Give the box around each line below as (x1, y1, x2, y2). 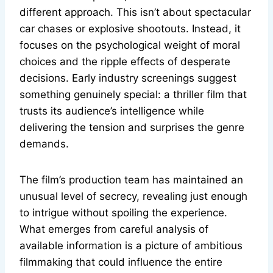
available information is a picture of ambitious (19, 239, 243, 252)
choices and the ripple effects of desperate (19, 55, 230, 68)
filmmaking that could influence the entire (19, 256, 222, 269)
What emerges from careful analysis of (19, 223, 208, 236)
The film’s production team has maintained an (19, 174, 243, 186)
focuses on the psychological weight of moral (19, 39, 240, 52)
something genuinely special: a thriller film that (19, 88, 247, 101)
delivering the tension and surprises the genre (19, 121, 244, 134)
